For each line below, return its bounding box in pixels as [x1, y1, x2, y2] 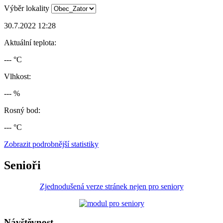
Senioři [4, 158, 41, 172]
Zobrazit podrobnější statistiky [4, 139, 99, 148]
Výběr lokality [4, 3, 49, 12]
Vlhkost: [4, 72, 31, 81]
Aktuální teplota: [4, 38, 56, 47]
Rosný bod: [4, 106, 40, 114]
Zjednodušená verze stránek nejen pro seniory [39, 182, 184, 191]
